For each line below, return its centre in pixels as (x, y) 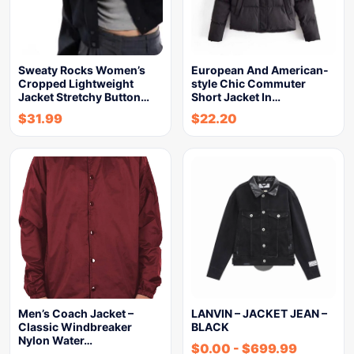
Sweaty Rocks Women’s (82, 70)
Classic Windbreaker (75, 327)
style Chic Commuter (249, 84)
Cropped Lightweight (76, 84)
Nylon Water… (55, 341)
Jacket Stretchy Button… (84, 97)
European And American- (260, 70)
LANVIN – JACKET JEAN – (259, 314)
